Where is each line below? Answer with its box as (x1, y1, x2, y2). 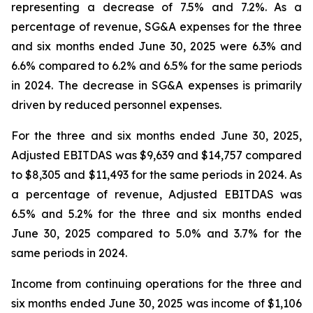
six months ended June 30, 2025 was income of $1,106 (11, 296, 302, 310)
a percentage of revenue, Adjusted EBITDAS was (11, 187, 302, 201)
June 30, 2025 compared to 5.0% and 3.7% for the (11, 226, 302, 240)
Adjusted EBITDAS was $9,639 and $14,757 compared (11, 148, 302, 162)
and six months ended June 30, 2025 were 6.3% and (11, 39, 302, 53)
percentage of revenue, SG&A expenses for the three (11, 20, 302, 34)
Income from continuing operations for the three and (11, 277, 302, 291)
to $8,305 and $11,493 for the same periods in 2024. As (11, 168, 302, 182)
